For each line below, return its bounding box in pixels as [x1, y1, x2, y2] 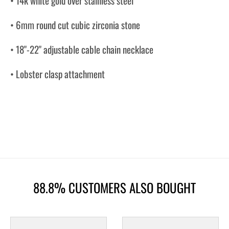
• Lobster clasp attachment [10, 66, 105, 81]
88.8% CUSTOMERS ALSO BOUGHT [33, 177, 196, 197]
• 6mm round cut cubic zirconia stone [10, 17, 140, 32]
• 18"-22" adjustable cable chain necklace [10, 42, 153, 57]
